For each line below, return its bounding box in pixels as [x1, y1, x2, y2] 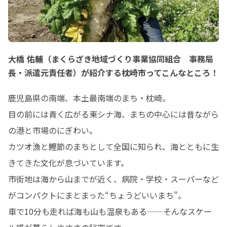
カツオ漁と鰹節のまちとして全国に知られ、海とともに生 [8, 140, 219, 153]
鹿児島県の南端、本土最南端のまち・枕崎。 [8, 91, 170, 104]
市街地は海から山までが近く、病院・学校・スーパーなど [8, 172, 219, 185]
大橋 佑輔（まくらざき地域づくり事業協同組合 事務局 [8, 52, 213, 65]
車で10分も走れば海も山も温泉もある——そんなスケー [8, 205, 212, 217]
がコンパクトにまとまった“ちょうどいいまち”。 [8, 188, 186, 201]
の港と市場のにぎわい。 [8, 124, 97, 136]
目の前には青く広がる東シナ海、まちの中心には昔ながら [8, 107, 219, 120]
